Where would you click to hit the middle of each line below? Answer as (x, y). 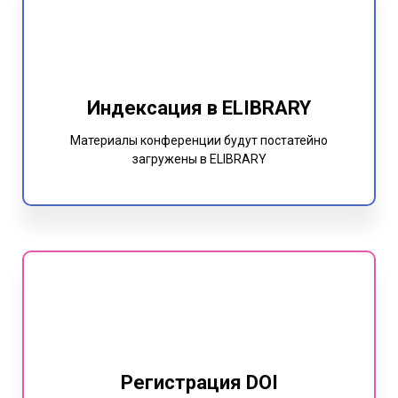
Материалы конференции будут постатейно (199, 141)
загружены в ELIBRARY (199, 159)
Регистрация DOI (199, 383)
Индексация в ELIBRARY (199, 108)
